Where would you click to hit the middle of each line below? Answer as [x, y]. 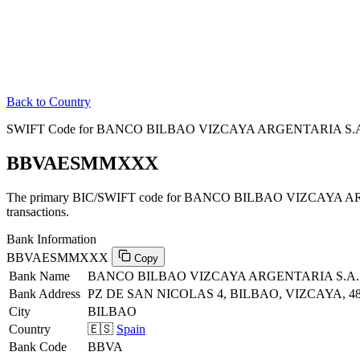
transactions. [38, 211]
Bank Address [45, 293]
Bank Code [38, 346]
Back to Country [49, 102]
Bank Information [51, 239]
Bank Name [39, 276]
